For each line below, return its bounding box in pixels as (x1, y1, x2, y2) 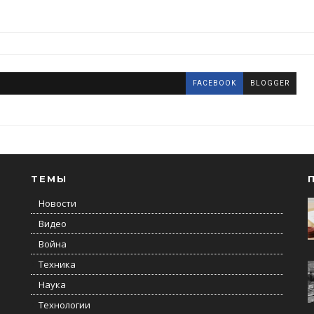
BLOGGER (250, 79, 289, 87)
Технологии (38, 299, 90, 311)
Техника (38, 258, 76, 271)
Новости (38, 197, 76, 210)
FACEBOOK (193, 79, 236, 87)
